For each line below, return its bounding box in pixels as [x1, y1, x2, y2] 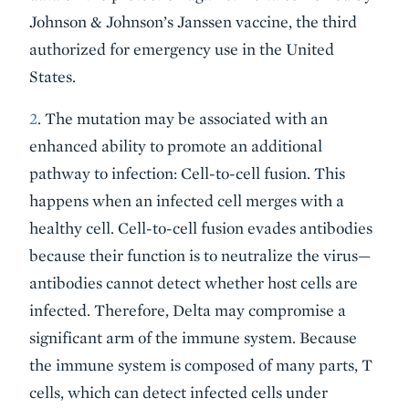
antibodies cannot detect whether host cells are [29, 273, 358, 292]
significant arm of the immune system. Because [29, 328, 357, 347]
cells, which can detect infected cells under [29, 383, 328, 402]
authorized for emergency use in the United [29, 39, 334, 58]
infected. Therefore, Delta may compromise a [29, 300, 346, 320]
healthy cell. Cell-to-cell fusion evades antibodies [29, 218, 372, 237]
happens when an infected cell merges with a [29, 191, 344, 210]
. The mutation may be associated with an [37, 109, 328, 128]
